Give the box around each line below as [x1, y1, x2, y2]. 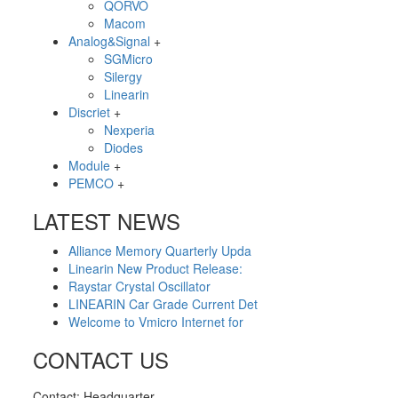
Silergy [104, 68, 142, 85]
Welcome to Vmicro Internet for [68, 313, 243, 330]
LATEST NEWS [33, 205, 180, 236]
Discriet [68, 103, 110, 121]
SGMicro [104, 50, 153, 68]
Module [68, 156, 110, 174]
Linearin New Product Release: [68, 259, 243, 277]
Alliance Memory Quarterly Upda [68, 242, 251, 259]
